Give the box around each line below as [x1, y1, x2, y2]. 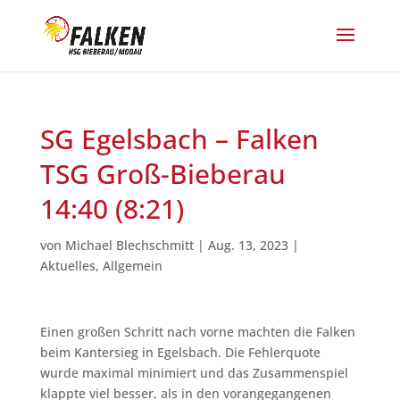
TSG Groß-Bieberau [39, 155, 286, 192]
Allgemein [102, 257, 162, 274]
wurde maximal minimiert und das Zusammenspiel [39, 364, 348, 381]
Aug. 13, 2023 [207, 237, 288, 254]
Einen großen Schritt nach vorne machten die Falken [39, 323, 355, 340]
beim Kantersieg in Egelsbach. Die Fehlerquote [39, 344, 321, 361]
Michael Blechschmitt [64, 237, 194, 254]
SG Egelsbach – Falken [39, 121, 319, 157]
